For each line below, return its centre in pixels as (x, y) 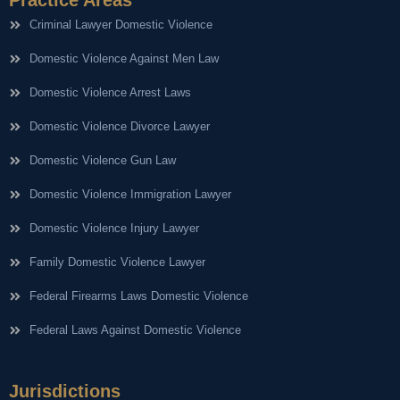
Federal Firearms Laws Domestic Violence (138, 296)
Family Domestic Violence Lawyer (117, 262)
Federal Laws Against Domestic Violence (135, 329)
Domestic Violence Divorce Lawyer (119, 126)
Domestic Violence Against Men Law (124, 58)
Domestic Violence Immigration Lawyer (130, 194)
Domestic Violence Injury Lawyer (114, 228)
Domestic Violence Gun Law (102, 160)
